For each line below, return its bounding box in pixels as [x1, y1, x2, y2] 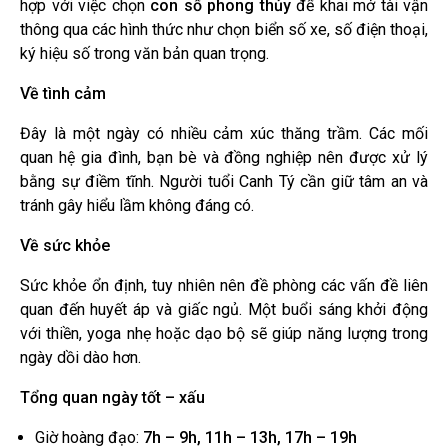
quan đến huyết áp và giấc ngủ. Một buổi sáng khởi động [20, 299, 428, 319]
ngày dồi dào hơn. [20, 347, 141, 367]
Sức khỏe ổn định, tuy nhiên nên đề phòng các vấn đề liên [20, 275, 428, 295]
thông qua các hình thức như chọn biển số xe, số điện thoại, [20, 19, 428, 39]
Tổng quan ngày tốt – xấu [20, 387, 205, 407]
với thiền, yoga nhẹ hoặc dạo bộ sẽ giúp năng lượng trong [20, 323, 428, 343]
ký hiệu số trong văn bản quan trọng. [20, 43, 269, 63]
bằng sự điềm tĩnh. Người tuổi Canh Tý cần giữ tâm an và [20, 171, 428, 191]
